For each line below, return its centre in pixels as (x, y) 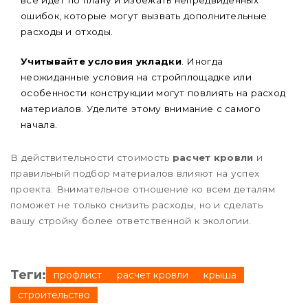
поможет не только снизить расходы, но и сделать (137, 205)
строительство (54, 295)
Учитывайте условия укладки (101, 61)
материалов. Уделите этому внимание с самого (141, 108)
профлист (78, 275)
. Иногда (202, 61)
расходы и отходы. (67, 31)
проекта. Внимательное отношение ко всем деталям (143, 189)
